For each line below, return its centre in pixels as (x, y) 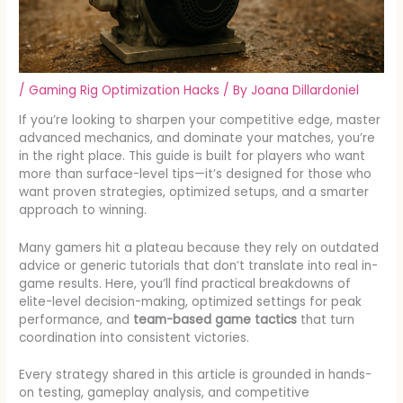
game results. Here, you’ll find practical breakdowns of (185, 283)
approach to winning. (83, 210)
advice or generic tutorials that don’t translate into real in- (199, 265)
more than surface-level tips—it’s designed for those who (196, 174)
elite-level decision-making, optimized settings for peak (191, 301)
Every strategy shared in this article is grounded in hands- (196, 375)
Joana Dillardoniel (305, 90)
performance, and (76, 319)
